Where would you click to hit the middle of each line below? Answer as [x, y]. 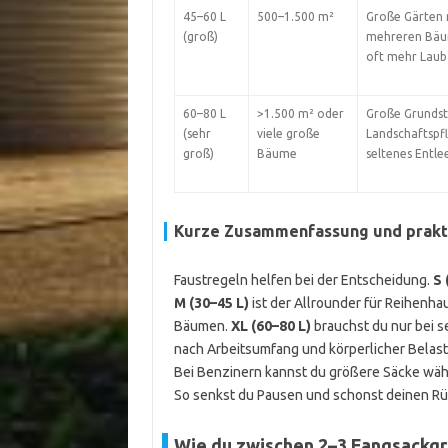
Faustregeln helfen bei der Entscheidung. [303, 280]
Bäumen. [202, 326]
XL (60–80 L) [270, 326]
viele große [288, 133]
